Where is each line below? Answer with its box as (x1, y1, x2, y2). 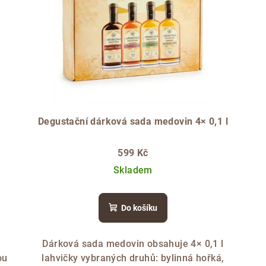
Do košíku (121, 202, 157, 213)
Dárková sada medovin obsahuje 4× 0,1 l (42, 237, 224, 249)
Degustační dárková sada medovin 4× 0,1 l (37, 115, 228, 127)
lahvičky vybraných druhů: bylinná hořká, (42, 252, 224, 264)
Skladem (113, 164, 153, 176)
